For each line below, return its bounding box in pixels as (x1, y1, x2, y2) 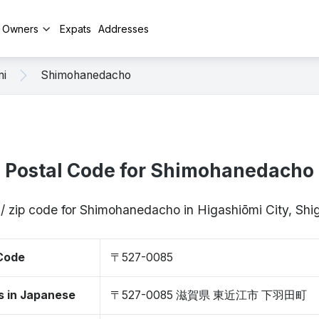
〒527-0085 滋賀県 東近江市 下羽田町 (110, 288, 307, 302)
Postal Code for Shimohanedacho (5, 159, 314, 182)
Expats (60, 22, 91, 35)
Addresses (98, 22, 149, 35)
